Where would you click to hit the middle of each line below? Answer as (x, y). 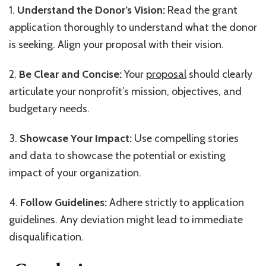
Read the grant (201, 10)
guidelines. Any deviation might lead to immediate (126, 220)
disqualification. (46, 237)
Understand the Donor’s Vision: (91, 10)
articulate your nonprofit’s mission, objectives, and (125, 92)
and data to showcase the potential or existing (117, 156)
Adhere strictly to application (175, 203)
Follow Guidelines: (64, 203)
